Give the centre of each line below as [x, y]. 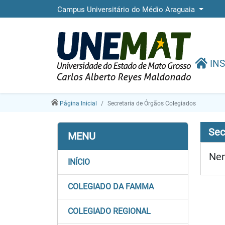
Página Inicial [78, 103]
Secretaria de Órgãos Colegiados [151, 103]
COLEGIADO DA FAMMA [111, 187]
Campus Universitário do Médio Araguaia [127, 10]
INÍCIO [79, 162]
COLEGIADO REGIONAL [109, 211]
